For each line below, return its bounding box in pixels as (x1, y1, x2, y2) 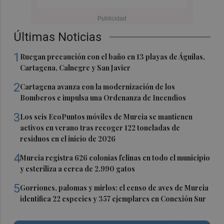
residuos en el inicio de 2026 (20, 134, 116, 144)
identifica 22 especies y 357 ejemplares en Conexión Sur (20, 194, 206, 204)
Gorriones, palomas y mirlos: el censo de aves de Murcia (20, 183, 209, 193)
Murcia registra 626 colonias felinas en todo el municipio (20, 153, 210, 163)
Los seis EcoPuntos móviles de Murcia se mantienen (20, 112, 193, 122)
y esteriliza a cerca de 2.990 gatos (20, 164, 135, 174)
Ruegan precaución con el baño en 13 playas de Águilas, (20, 52, 205, 62)
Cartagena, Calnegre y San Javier (20, 63, 131, 73)
